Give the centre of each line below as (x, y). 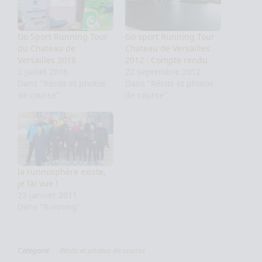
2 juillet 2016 (43, 71)
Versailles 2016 (47, 60)
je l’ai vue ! (38, 184)
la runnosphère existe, (62, 172)
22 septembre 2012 (163, 71)
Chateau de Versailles (168, 48)
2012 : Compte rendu (166, 60)
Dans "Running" (49, 207)
